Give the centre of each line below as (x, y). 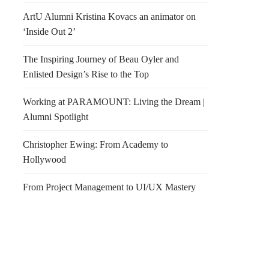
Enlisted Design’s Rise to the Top (86, 74)
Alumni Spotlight (56, 117)
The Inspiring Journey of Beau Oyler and (101, 59)
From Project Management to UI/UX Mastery (109, 187)
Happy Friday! (151, 245)
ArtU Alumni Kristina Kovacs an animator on (109, 17)
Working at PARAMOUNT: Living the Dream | (114, 102)
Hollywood (44, 159)
